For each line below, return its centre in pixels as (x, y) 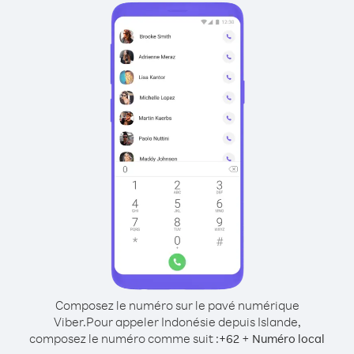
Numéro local (288, 339)
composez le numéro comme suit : (124, 338)
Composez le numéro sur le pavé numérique (177, 305)
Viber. (70, 322)
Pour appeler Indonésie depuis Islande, (193, 322)
